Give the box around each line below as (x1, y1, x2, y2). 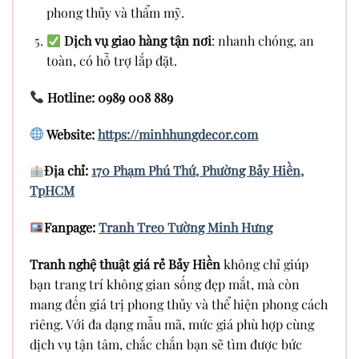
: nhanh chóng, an (212, 32, 315, 50)
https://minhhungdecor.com (98, 125, 259, 143)
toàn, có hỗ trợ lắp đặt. (46, 52, 177, 70)
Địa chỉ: (44, 162, 92, 179)
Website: (44, 125, 99, 143)
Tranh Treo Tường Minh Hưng (99, 219, 273, 236)
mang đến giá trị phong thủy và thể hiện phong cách (30, 296, 328, 313)
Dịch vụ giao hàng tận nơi (64, 32, 212, 50)
